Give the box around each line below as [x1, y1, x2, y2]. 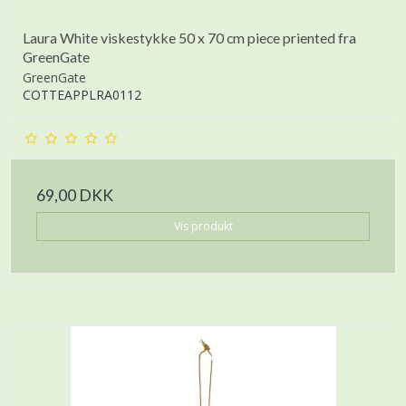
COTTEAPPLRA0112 [23, 86, 141, 104]
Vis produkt [173, 218, 233, 235]
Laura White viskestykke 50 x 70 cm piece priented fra [23, 29, 356, 47]
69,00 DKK [36, 186, 113, 206]
